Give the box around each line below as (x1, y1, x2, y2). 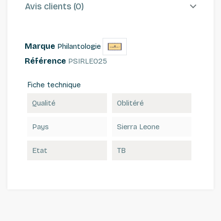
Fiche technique (27, 80, 81, 89)
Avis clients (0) (25, 1, 84, 12)
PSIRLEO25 (68, 56, 107, 66)
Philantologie (57, 41, 101, 51)
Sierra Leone (116, 122, 159, 131)
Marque (25, 41, 55, 51)
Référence (25, 56, 66, 66)
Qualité (32, 98, 55, 108)
